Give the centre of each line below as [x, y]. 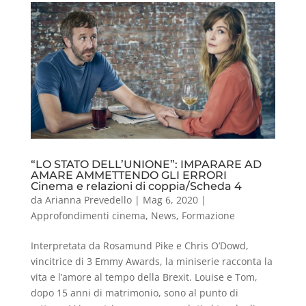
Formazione [208, 216]
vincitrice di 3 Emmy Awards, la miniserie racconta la [151, 262]
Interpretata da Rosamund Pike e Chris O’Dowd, [139, 246]
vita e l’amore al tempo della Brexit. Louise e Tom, [144, 277]
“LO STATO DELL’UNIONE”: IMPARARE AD [146, 165]
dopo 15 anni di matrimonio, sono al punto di [134, 293]
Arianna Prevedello [88, 200]
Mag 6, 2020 [170, 200]
